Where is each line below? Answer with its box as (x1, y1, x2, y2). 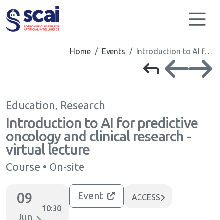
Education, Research (6, 99, 105, 111)
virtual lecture (6, 141, 90, 157)
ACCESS (132, 193, 160, 202)
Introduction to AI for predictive (6, 115, 198, 131)
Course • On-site (6, 161, 84, 173)
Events (102, 47, 125, 55)
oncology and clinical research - (6, 128, 191, 144)
